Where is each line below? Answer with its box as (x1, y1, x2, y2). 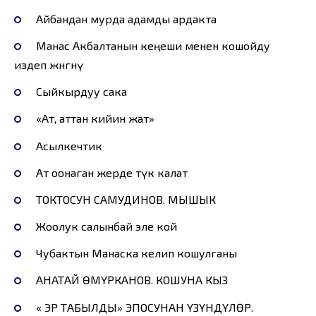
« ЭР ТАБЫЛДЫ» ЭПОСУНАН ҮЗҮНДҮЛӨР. (35, 300, 253, 314)
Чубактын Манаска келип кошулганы (35, 246, 237, 260)
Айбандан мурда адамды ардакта (35, 11, 217, 25)
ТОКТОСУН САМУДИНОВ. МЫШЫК (35, 192, 216, 206)
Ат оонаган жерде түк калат (35, 165, 188, 179)
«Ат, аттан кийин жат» (35, 111, 154, 126)
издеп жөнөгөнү (14, 57, 83, 71)
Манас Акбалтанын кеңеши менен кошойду (35, 38, 270, 52)
